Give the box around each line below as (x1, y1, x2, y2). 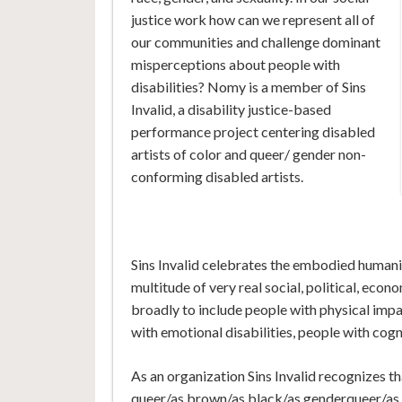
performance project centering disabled (130, 123, 375, 141)
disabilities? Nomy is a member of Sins (130, 78, 366, 96)
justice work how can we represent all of (130, 11, 375, 29)
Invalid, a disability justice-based (130, 100, 331, 118)
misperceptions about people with (130, 56, 340, 74)
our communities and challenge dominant (130, 33, 380, 51)
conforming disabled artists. (130, 168, 303, 186)
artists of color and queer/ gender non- (130, 145, 366, 163)
